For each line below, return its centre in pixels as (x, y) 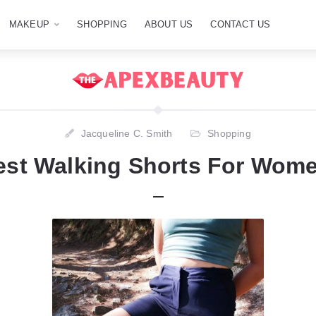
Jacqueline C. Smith (127, 133)
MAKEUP (29, 24)
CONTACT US (241, 24)
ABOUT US (169, 24)
